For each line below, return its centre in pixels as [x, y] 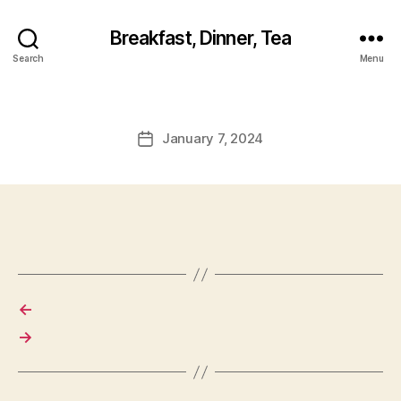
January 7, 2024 [213, 138]
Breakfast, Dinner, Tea [200, 38]
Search [28, 58]
